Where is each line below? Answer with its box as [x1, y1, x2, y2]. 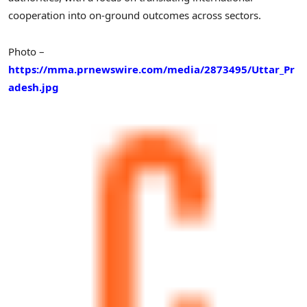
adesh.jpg [8, 79, 59, 94]
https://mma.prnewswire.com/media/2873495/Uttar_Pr [8, 62, 295, 76]
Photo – [8, 44, 45, 58]
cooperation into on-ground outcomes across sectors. [8, 8, 261, 23]
